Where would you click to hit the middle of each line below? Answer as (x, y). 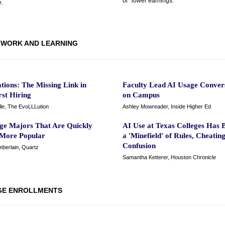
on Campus (141, 95)
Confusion (139, 146)
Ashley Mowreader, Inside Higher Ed (167, 106)
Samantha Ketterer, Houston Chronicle (169, 157)
